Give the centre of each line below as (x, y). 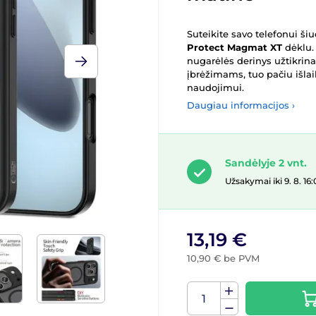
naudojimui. (215, 87)
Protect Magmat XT (235, 47)
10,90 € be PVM (223, 259)
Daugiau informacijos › (241, 105)
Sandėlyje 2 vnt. (266, 163)
